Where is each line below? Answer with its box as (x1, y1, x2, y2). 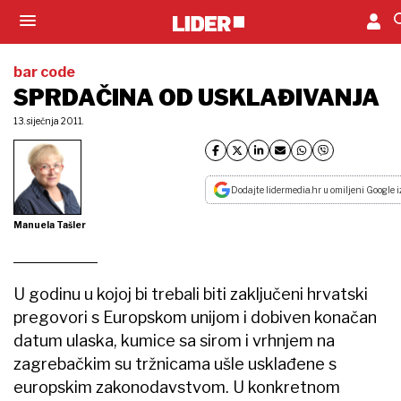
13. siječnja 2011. (13, 115, 83, 126)
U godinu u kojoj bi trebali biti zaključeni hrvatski (13, 284, 368, 303)
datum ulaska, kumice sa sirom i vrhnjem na (13, 330, 335, 350)
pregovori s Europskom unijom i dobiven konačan (13, 307, 377, 327)
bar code (13, 64, 75, 81)
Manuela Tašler (13, 218, 86, 230)
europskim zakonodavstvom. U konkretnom (13, 377, 340, 397)
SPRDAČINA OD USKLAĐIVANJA (13, 84, 380, 111)
